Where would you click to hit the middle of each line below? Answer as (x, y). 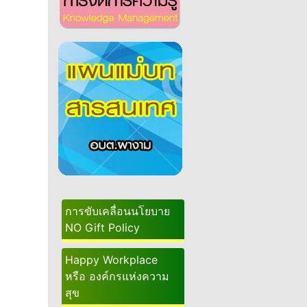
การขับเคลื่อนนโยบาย (118, 211)
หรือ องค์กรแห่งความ (117, 276)
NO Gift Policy (102, 228)
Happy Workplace (111, 260)
